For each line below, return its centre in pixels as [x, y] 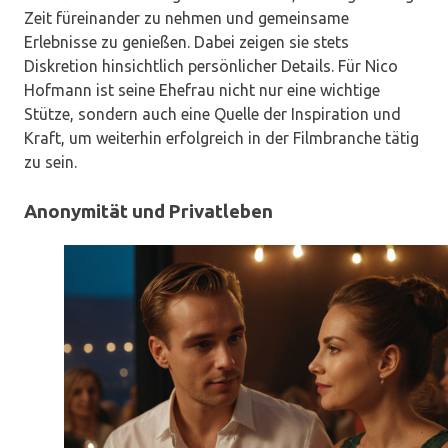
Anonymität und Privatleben [148, 212]
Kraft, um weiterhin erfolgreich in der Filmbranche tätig [221, 138]
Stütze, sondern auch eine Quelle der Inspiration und [212, 114]
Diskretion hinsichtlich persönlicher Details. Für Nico [211, 66]
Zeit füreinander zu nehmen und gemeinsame [186, 18]
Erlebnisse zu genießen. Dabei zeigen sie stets [186, 42]
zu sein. [50, 162]
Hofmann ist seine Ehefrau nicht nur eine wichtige [202, 90]
